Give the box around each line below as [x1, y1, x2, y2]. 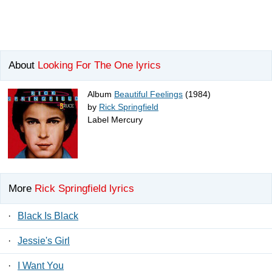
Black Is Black [18, 210, 78, 221]
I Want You [18, 260, 64, 271]
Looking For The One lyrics [38, 59, 161, 72]
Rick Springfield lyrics [35, 182, 134, 194]
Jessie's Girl [18, 235, 70, 246]
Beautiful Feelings [114, 89, 183, 100]
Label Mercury [87, 115, 143, 125]
